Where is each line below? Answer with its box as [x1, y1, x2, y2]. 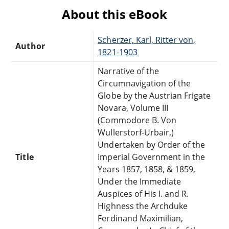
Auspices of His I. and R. [98, 188, 189, 199]
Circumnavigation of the [98, 77, 191, 89]
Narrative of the [98, 65, 159, 77]
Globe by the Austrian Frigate [98, 89, 211, 101]
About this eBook [62, 5, 167, 22]
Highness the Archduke [98, 200, 188, 212]
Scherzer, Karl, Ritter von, [98, 34, 196, 45]
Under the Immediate [98, 175, 181, 187]
